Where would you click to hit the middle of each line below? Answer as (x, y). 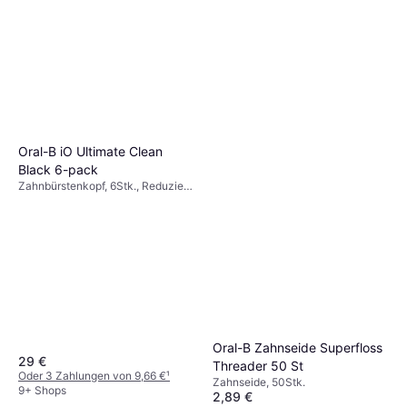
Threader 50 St (258, 366)
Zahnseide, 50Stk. (259, 382)
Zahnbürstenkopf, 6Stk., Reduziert (104, 186)
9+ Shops (42, 390)
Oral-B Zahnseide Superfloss (298, 348)
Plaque (36, 201)
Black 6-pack (58, 170)
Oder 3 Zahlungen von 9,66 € (92, 375)
